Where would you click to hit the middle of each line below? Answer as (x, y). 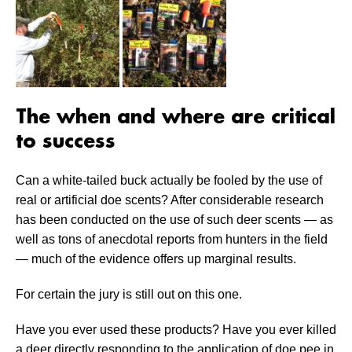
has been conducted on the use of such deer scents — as (174, 220)
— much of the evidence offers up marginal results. (156, 259)
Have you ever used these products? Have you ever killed (176, 330)
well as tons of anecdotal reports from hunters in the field (172, 240)
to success (66, 143)
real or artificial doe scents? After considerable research (170, 200)
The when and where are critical (176, 118)
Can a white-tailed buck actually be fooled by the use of (169, 181)
